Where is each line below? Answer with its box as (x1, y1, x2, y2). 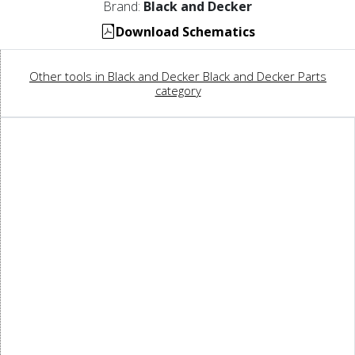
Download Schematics (115, 23, 255, 41)
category (155, 82, 201, 99)
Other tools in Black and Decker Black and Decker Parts (29, 68, 326, 85)
